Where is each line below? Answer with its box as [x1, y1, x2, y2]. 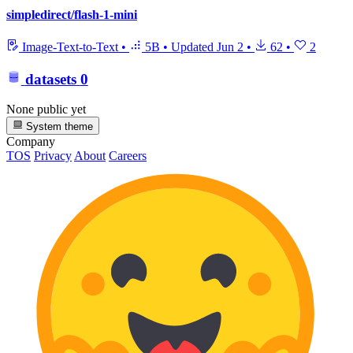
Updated [171, 40, 217, 54]
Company [6, 134, 55, 148]
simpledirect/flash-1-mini [6, 7, 137, 21]
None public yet [6, 102, 86, 117]
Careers [109, 148, 147, 162]
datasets [24, 70, 76, 87]
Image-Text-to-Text [19, 40, 121, 54]
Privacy [34, 148, 72, 162]
